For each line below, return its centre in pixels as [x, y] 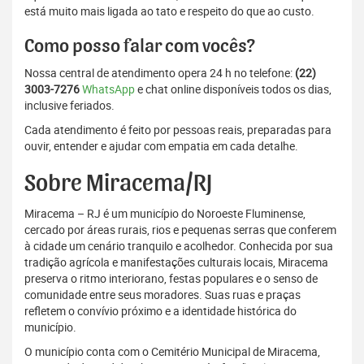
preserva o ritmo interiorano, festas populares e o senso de [171, 279]
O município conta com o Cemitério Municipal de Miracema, [172, 352]
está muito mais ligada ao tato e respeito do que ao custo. [169, 11]
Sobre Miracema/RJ [118, 184]
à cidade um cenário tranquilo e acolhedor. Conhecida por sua [179, 246]
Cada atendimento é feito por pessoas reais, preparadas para [178, 130]
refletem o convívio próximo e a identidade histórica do [160, 311]
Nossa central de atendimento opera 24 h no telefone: [160, 73]
